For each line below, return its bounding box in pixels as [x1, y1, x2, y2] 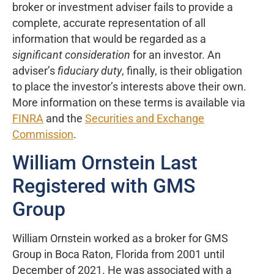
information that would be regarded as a [12, 32, 206, 45]
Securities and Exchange [85, 112, 204, 125]
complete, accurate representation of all [12, 17, 206, 29]
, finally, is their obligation [122, 64, 242, 77]
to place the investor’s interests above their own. [12, 80, 246, 93]
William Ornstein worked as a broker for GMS [12, 232, 228, 245]
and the [43, 112, 85, 125]
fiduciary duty [57, 64, 122, 77]
